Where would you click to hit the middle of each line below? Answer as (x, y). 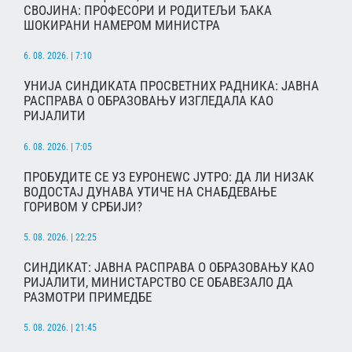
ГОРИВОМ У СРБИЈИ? (83, 206)
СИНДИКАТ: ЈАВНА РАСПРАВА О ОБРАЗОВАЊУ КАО (169, 267)
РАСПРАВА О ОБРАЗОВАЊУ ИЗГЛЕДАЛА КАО (148, 101)
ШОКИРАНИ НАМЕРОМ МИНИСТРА (122, 26)
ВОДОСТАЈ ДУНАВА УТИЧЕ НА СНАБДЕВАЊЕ (150, 191)
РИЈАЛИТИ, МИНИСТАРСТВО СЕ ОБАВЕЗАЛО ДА (158, 282)
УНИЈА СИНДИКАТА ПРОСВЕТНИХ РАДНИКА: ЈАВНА (171, 86)
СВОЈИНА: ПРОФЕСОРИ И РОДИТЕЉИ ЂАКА (148, 11)
